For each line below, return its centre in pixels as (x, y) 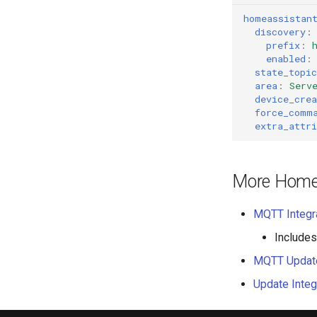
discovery (280, 32)
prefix (283, 46)
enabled (286, 59)
